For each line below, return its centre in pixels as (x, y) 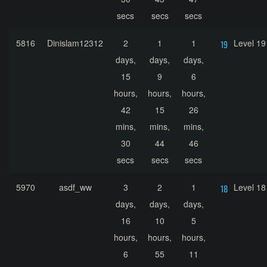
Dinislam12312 (75, 43)
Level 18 (250, 187)
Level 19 (250, 43)
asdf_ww (75, 187)
